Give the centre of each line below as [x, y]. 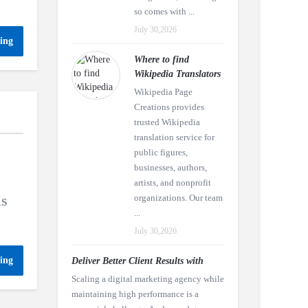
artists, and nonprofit [172, 183]
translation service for [174, 137]
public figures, [161, 152]
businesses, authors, [170, 167]
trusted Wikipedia [167, 122]
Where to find [161, 59]
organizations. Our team [178, 198]
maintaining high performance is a [135, 294]
